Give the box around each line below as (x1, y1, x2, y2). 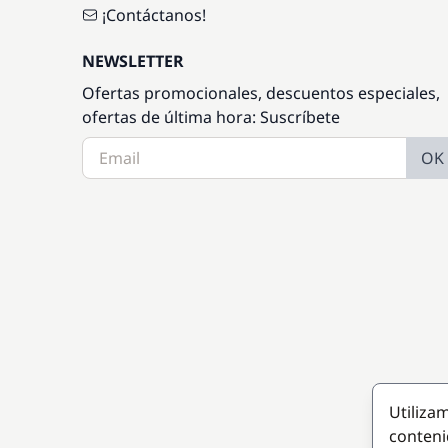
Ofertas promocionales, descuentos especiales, (82, 81, 440, 104)
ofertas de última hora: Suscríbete (82, 105, 340, 128)
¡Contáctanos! (102, 3, 206, 26)
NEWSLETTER (82, 49, 184, 72)
